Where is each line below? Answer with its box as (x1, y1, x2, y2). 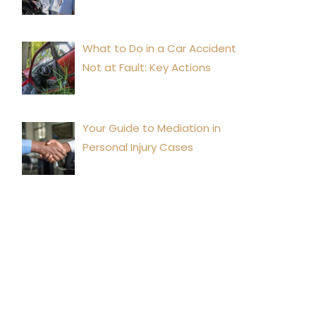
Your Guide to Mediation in (83, 121, 221, 135)
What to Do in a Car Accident (83, 40, 237, 56)
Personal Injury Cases (83, 140, 194, 154)
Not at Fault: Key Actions (83, 59, 212, 75)
